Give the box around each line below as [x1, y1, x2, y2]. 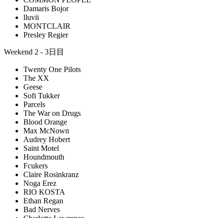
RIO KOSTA [23, 188, 65, 196]
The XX [23, 74, 49, 82]
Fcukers [23, 162, 48, 170]
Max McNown [23, 127, 69, 135]
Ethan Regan [23, 197, 63, 205]
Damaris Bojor [23, 4, 69, 13]
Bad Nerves [23, 205, 60, 214]
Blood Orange [23, 118, 67, 126]
